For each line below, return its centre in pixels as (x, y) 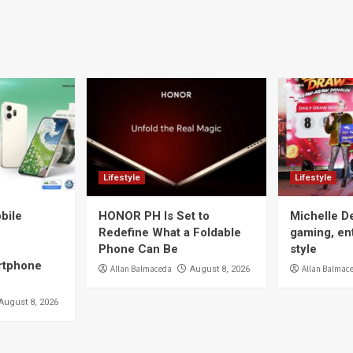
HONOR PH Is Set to (154, 216)
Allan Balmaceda (141, 269)
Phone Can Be (138, 249)
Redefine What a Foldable (170, 232)
